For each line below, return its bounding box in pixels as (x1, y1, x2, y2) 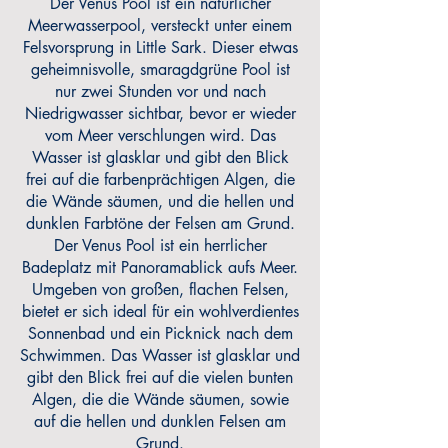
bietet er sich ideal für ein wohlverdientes (21, 301, 299, 322)
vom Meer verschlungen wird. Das (44, 125, 276, 146)
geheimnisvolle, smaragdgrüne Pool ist (30, 59, 290, 80)
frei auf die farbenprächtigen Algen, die (25, 169, 295, 190)
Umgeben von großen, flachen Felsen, (31, 279, 289, 300)
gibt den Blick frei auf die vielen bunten (27, 367, 293, 388)
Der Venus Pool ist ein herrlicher (53, 235, 267, 256)
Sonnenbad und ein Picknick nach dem (27, 323, 293, 344)
